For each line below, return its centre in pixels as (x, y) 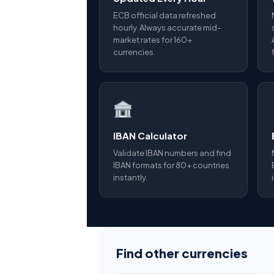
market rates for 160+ (153, 40)
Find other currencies (182, 253)
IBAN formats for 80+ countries (171, 165)
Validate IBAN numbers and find (172, 153)
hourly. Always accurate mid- (167, 28)
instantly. (130, 177)
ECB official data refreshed (165, 15)
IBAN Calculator (150, 135)
